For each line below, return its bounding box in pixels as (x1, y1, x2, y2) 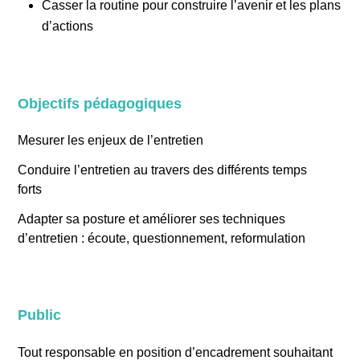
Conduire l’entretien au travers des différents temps (18, 163, 308, 177)
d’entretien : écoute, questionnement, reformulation (18, 231, 306, 245)
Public (18, 307, 62, 323)
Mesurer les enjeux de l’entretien (18, 133, 204, 147)
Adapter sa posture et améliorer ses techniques (18, 212, 286, 226)
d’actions (42, 19, 94, 33)
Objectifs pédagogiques (18, 96, 182, 112)
